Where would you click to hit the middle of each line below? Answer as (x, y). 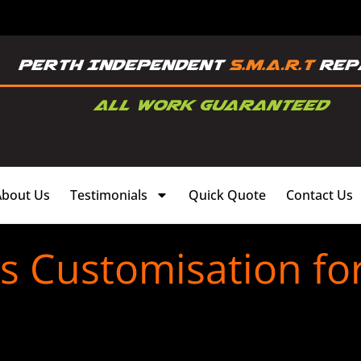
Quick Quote (227, 195)
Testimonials (109, 195)
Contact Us (320, 195)
